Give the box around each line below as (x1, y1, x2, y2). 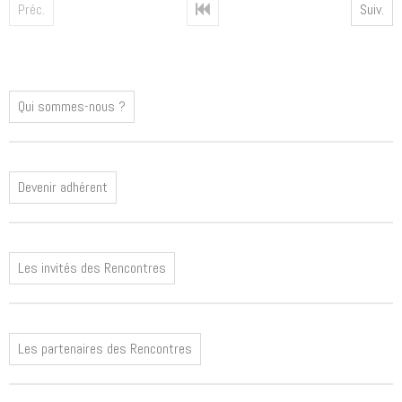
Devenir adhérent (18, 178, 108, 197)
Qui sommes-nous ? (18, 97, 126, 117)
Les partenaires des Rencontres (18, 339, 192, 359)
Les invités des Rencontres (18, 258, 166, 278)
